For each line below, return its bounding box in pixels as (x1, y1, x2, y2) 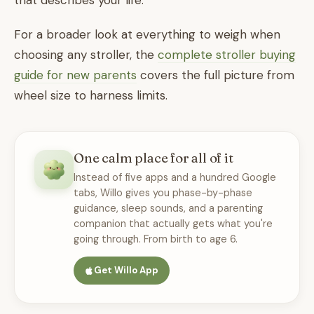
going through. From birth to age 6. (74, 233, 238, 245)
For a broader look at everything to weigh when (14, 27, 280, 42)
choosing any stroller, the (14, 47, 158, 62)
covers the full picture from (137, 67, 294, 83)
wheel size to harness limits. (14, 88, 168, 103)
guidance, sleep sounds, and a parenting (74, 202, 263, 214)
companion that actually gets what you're (74, 217, 273, 230)
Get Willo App (94, 264, 158, 276)
